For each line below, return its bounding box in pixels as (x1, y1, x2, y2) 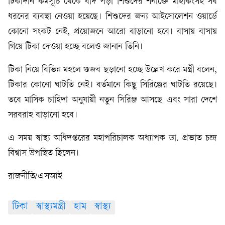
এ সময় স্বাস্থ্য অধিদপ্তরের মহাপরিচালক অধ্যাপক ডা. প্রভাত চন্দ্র (8, 134, 217, 144)
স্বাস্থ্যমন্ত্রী (36, 202, 66, 213)
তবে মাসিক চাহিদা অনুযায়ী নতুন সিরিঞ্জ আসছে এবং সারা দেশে (8, 95, 217, 105)
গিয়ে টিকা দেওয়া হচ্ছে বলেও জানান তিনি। (8, 42, 143, 52)
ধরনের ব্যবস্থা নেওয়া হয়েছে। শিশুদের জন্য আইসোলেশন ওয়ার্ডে (8, 12, 217, 22)
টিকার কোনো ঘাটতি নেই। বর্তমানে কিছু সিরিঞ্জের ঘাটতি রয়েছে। (8, 80, 217, 90)
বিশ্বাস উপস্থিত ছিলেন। (8, 149, 79, 159)
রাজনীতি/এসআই (8, 172, 62, 182)
